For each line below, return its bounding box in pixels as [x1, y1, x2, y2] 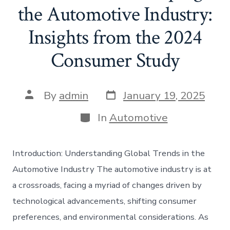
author [25, 97, 57, 112]
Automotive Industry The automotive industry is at [12, 163, 212, 175]
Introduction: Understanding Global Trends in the [12, 147, 205, 159]
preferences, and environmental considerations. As [12, 210, 209, 223]
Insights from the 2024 [28, 24, 202, 51]
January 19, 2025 [123, 88, 205, 103]
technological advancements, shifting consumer [12, 195, 197, 207]
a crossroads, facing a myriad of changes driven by [12, 179, 202, 191]
